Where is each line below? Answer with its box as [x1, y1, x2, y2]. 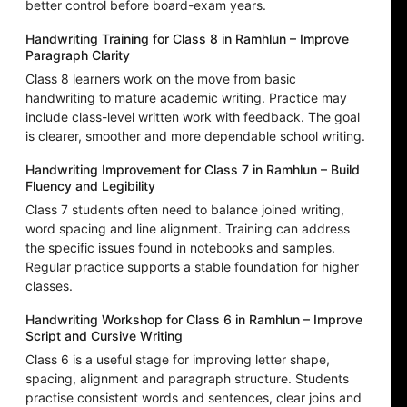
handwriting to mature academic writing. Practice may [25, 90, 347, 106]
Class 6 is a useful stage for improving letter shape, [25, 352, 330, 368]
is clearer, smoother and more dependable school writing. [25, 128, 365, 144]
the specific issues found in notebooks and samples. [25, 240, 335, 256]
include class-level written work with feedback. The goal [25, 109, 360, 125]
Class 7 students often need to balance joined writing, [25, 202, 344, 218]
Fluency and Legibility [25, 178, 155, 194]
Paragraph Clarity [25, 47, 130, 64]
